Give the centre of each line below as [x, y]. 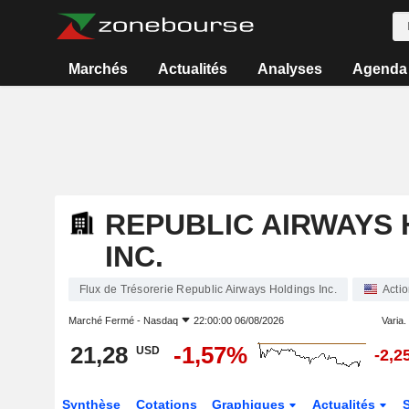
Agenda [379, 69]
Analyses [289, 69]
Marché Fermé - [105, 320]
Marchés [99, 69]
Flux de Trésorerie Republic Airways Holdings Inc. [208, 289]
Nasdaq [160, 320]
